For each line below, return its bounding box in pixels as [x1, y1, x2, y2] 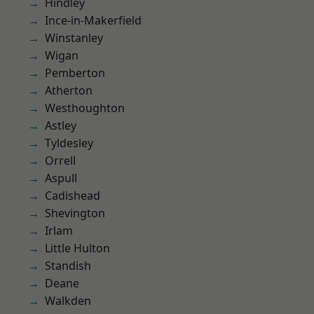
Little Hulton [45, 240, 110, 256]
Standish [45, 258, 91, 273]
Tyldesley [45, 135, 93, 151]
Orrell [45, 153, 76, 168]
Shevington [45, 205, 105, 221]
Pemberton [45, 65, 105, 81]
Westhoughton [45, 100, 125, 116]
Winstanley [45, 30, 103, 46]
